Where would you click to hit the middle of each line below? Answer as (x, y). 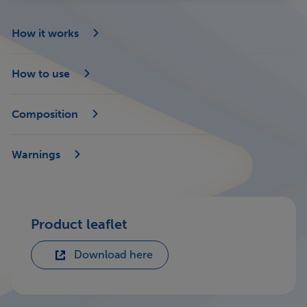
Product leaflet (79, 224)
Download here (114, 255)
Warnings (37, 155)
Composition (46, 114)
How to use (42, 74)
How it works (47, 33)
